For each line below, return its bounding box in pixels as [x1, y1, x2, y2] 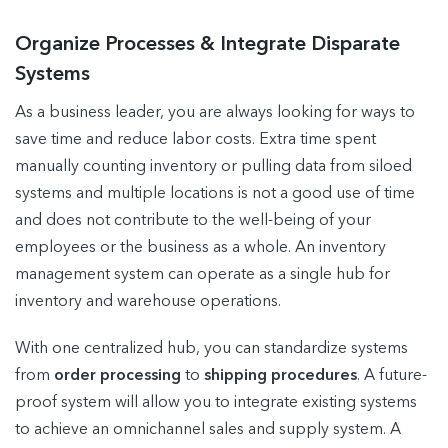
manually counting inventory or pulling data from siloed [15, 158, 412, 175]
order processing [54, 367, 181, 384]
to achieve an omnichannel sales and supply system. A [15, 421, 401, 438]
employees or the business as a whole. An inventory [15, 239, 386, 256]
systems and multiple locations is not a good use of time [15, 185, 415, 202]
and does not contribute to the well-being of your [15, 212, 371, 229]
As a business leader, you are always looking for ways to [15, 104, 415, 121]
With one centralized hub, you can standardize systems [15, 340, 408, 357]
